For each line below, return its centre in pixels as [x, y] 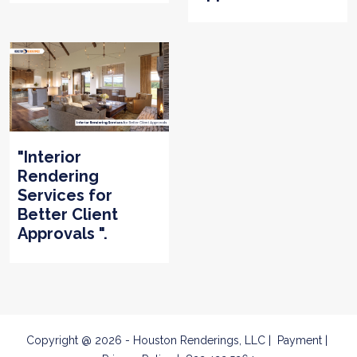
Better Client [68, 214]
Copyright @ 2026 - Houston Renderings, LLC [146, 340]
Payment [300, 340]
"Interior [49, 157]
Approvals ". [63, 233]
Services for [65, 195]
